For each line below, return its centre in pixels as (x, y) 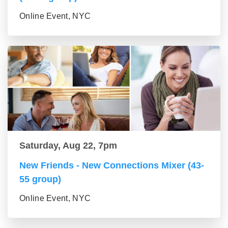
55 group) (40, 179)
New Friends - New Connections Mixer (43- (112, 166)
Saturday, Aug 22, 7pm (68, 146)
